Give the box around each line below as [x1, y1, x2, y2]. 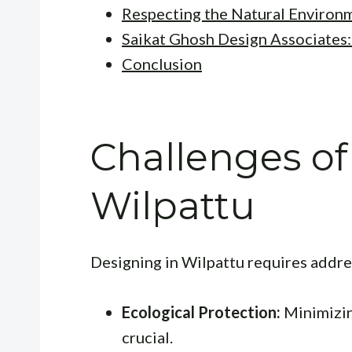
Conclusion [122, 53, 202, 73]
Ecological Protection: [122, 302, 280, 321]
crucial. [122, 327, 173, 346]
